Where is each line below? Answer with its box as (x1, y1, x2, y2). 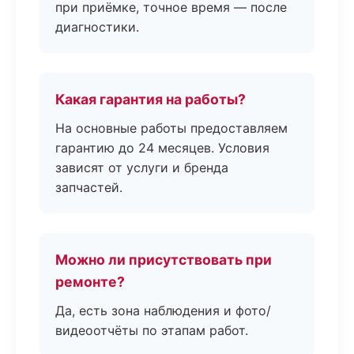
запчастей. (55, 179, 122, 195)
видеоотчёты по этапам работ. (55, 322, 248, 338)
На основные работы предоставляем (55, 120, 288, 136)
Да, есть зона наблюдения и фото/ (55, 303, 271, 318)
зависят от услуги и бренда (55, 160, 228, 175)
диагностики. (55, 19, 139, 35)
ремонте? (55, 273, 125, 290)
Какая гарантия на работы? (55, 91, 246, 107)
